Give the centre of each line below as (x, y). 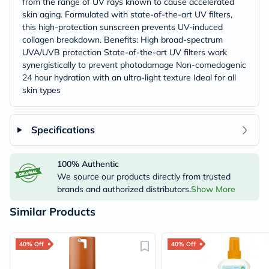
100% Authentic (88, 164)
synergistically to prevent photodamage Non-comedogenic (134, 65)
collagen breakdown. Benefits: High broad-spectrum (122, 40)
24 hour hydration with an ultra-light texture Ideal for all (129, 77)
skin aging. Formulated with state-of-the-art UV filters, (127, 14)
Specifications (63, 130)
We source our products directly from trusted (144, 177)
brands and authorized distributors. (124, 189)
